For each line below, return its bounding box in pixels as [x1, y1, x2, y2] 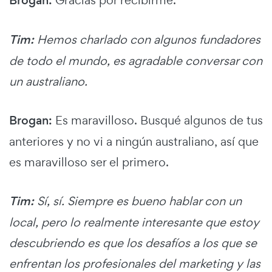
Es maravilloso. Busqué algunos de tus [52, 112, 263, 129]
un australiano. [9, 73, 87, 90]
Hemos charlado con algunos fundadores [34, 32, 260, 48]
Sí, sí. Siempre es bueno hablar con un [34, 193, 242, 209]
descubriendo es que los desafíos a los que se [9, 235, 257, 251]
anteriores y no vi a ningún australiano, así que [9, 134, 259, 150]
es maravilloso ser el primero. [9, 154, 169, 171]
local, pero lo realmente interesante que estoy [9, 214, 259, 231]
